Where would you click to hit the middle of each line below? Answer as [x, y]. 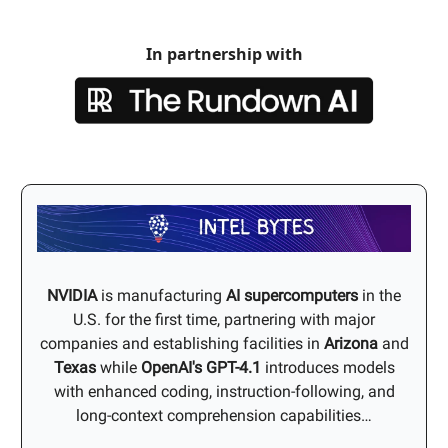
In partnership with [224, 54]
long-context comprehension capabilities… [224, 415]
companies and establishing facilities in [181, 343]
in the [379, 295]
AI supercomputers [292, 295]
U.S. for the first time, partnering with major [224, 319]
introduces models [327, 367]
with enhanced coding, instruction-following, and [224, 391]
